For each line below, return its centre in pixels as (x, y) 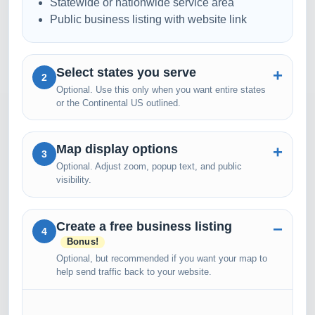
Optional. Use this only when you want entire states (161, 89)
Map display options (117, 149)
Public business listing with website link (148, 20)
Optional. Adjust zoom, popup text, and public (149, 167)
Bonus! (83, 242)
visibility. (73, 180)
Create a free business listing (144, 227)
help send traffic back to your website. (134, 272)
